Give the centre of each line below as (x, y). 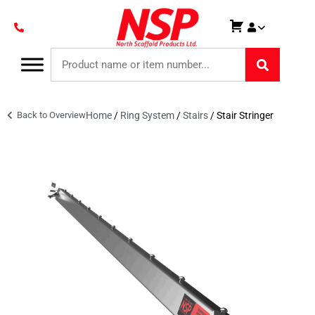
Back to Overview (50, 115)
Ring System (147, 115)
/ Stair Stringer (241, 115)
